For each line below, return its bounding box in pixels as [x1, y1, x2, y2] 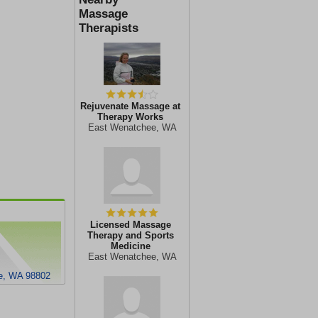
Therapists [79, 21, 138, 35]
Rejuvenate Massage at [80, 101, 180, 111]
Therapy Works [97, 111, 163, 122]
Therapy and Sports [87, 230, 174, 241]
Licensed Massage [89, 219, 171, 230]
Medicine [110, 241, 150, 251]
